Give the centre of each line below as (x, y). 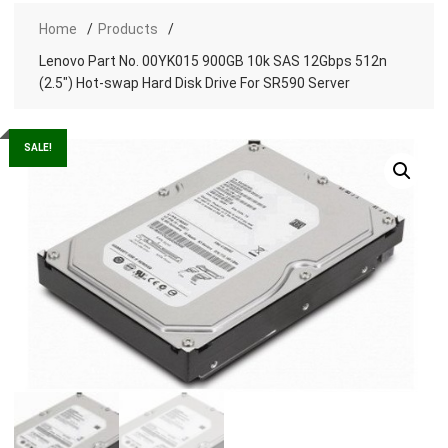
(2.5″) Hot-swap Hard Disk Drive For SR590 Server (194, 83)
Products (127, 29)
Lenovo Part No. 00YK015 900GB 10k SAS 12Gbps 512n (212, 61)
